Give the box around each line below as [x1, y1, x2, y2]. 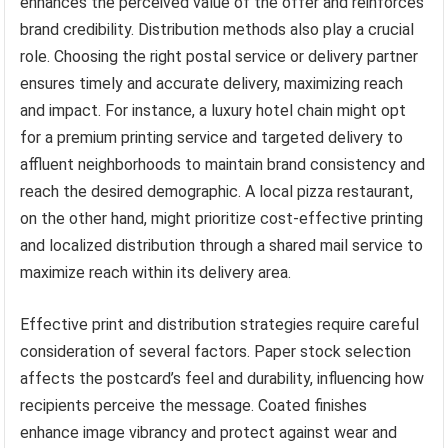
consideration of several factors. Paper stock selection [20, 341, 412, 361]
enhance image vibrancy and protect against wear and [20, 422, 398, 442]
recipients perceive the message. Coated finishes [20, 395, 368, 415]
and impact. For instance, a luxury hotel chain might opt [20, 100, 407, 120]
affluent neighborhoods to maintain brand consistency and [20, 154, 426, 174]
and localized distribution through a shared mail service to [20, 235, 424, 255]
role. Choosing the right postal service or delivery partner [20, 46, 419, 66]
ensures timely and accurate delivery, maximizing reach [20, 73, 404, 93]
